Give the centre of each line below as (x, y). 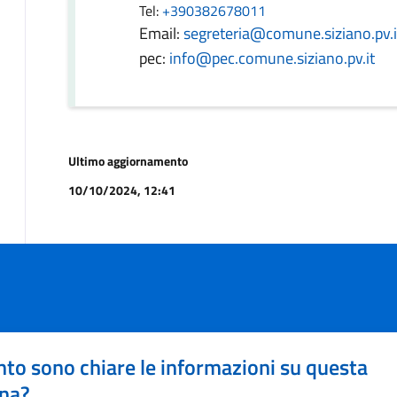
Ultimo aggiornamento (128, 161)
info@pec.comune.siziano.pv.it (272, 58)
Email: (161, 33)
